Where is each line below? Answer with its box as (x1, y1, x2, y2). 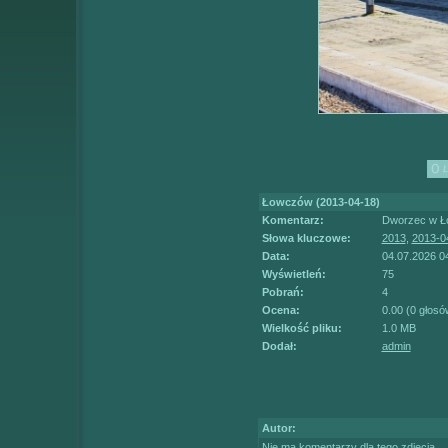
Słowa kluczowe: (261, 231, 351, 244)
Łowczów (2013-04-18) (261, 195, 380, 208)
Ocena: (261, 303, 300, 316)
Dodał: (261, 339, 297, 352)
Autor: (261, 421, 296, 434)
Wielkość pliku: (261, 321, 342, 334)
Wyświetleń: (261, 267, 326, 280)
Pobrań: (261, 285, 304, 298)
